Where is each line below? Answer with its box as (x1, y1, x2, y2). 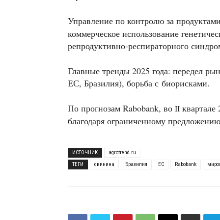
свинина (94, 161, 114, 167)
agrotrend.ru (109, 149, 136, 156)
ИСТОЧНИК (72, 149, 98, 156)
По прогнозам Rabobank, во (68, 102, 175, 114)
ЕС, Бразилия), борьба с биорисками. (68, 77, 210, 89)
